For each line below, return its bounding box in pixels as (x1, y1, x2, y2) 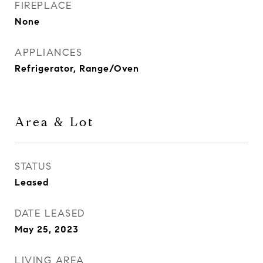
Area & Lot (15, 114, 95, 130)
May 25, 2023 (15, 224, 79, 235)
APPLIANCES (15, 46, 82, 59)
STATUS (15, 160, 52, 173)
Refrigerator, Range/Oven (15, 63, 139, 74)
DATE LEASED (15, 207, 85, 220)
